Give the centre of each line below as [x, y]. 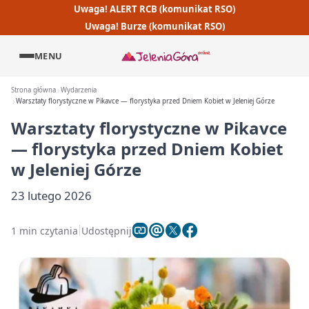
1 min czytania [44, 230]
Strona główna [33, 90]
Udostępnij [107, 230]
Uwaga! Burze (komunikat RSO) [154, 27]
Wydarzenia [79, 90]
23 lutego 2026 [51, 196]
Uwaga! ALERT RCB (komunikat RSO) [154, 9]
